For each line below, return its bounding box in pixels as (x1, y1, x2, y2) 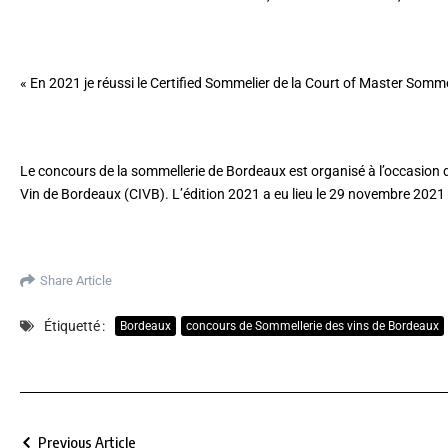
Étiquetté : (44, 317, 105, 334)
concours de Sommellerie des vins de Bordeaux (186, 319, 439, 334)
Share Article (40, 273, 112, 289)
